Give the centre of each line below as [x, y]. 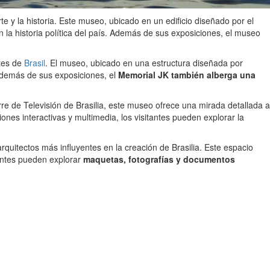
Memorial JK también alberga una [187, 75]
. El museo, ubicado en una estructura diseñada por [144, 63]
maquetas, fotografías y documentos [159, 159]
